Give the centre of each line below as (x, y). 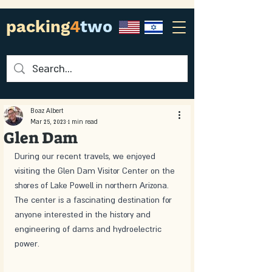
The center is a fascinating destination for (94, 200)
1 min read (83, 121)
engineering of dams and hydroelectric (89, 229)
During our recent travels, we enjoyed (86, 156)
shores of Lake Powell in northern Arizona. (93, 185)
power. (27, 243)
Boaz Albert (47, 110)
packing (38, 27)
